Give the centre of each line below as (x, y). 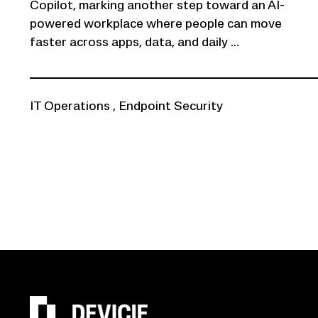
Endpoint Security (171, 107)
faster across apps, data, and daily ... (135, 43)
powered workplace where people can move (156, 24)
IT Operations (70, 107)
